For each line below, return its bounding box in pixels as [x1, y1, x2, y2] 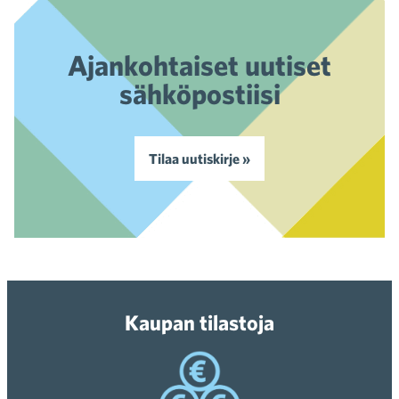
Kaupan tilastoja [125, 310, 274, 335]
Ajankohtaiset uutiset [68, 48, 331, 81]
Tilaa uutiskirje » [149, 151, 250, 167]
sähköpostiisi [118, 77, 281, 110]
